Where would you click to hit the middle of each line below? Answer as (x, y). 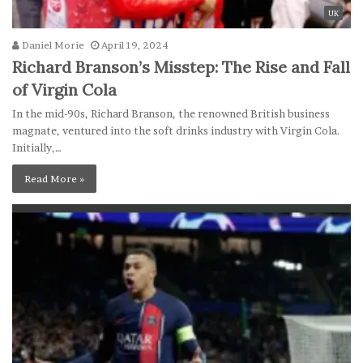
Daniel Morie (52, 45)
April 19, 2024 (135, 45)
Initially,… (37, 148)
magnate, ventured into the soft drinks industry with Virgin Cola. (176, 131)
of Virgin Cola (64, 90)
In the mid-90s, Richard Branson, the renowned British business (171, 114)
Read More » (54, 179)
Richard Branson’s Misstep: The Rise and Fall (181, 67)
